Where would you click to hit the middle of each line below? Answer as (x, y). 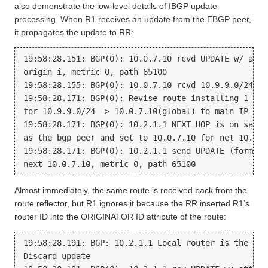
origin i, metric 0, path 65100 (95, 72)
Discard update (57, 256)
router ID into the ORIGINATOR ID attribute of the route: (120, 217)
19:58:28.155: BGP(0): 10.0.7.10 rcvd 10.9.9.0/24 (138, 85)
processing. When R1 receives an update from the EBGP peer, (133, 19)
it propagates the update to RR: (74, 33)
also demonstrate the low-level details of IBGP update (116, 6)
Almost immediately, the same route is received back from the (131, 191)
